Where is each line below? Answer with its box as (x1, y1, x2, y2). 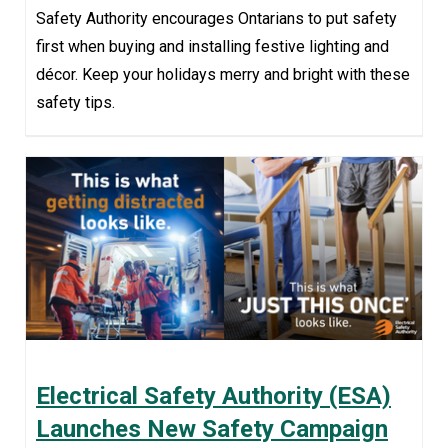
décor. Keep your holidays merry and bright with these (36, 65, 410, 85)
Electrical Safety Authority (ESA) (36, 382, 391, 411)
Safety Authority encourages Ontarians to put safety (36, 9, 397, 29)
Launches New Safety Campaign (36, 415, 388, 444)
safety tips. (36, 93, 115, 113)
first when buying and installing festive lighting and (36, 37, 389, 57)
